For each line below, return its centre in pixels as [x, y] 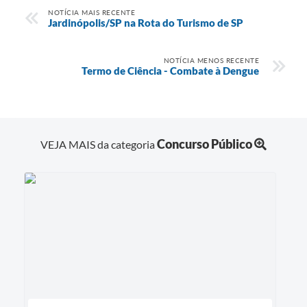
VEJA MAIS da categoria [99, 145]
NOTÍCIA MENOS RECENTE [211, 60]
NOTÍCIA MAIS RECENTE [91, 12]
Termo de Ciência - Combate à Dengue [170, 70]
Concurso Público [205, 144]
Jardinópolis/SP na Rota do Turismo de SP [146, 22]
